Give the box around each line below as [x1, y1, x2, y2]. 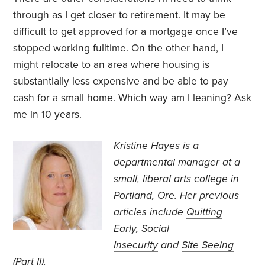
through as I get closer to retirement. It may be [13, 9, 226, 22]
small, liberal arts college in [114, 173, 240, 186]
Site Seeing [182, 239, 234, 252]
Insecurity [114, 239, 159, 252]
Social [141, 222, 170, 235]
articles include [114, 206, 187, 219]
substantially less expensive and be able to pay [13, 75, 229, 88]
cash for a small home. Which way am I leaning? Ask [13, 92, 252, 105]
